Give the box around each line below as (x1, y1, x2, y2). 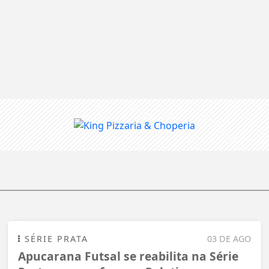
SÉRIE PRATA (21, 232, 88, 244)
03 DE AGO (207, 232, 251, 244)
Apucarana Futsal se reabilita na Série (18, 247, 238, 264)
